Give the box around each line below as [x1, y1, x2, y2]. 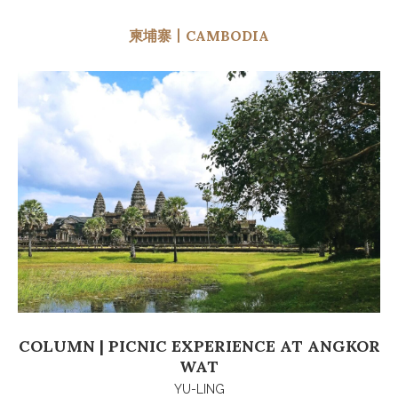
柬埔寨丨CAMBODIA [129, 26, 269, 44]
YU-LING [173, 381, 225, 396]
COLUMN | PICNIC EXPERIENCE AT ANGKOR [18, 335, 380, 356]
